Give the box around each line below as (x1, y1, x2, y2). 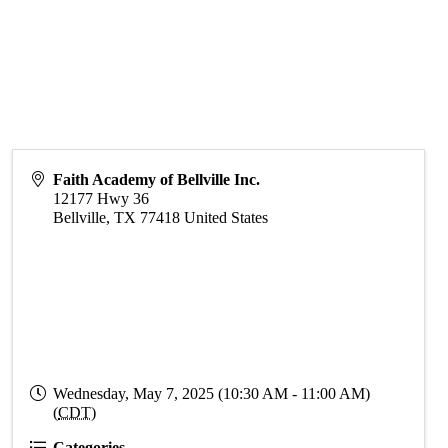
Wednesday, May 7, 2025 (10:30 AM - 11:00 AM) (53, 385, 371, 402)
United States (184, 209, 269, 226)
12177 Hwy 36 (53, 190, 150, 207)
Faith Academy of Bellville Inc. (53, 171, 261, 188)
